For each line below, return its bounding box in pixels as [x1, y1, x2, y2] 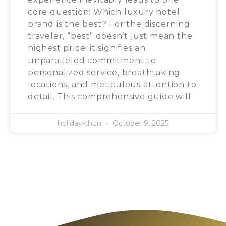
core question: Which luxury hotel [28, 7, 180, 17]
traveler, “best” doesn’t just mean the [28, 31, 193, 41]
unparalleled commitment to [28, 55, 156, 65]
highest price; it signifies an [28, 43, 146, 53]
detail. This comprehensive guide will [28, 91, 191, 101]
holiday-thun [58, 118, 103, 128]
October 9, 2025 [110, 118, 168, 128]
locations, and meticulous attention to [28, 79, 197, 89]
